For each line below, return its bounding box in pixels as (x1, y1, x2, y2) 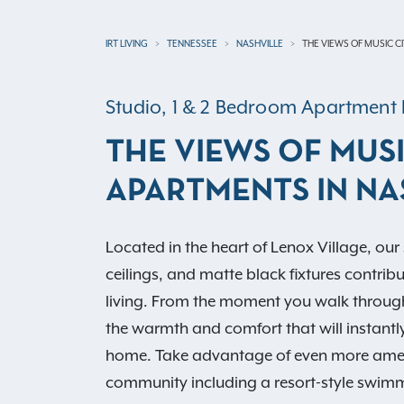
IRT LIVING (106, 37, 148, 49)
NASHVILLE (236, 37, 283, 49)
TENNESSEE (167, 37, 217, 49)
